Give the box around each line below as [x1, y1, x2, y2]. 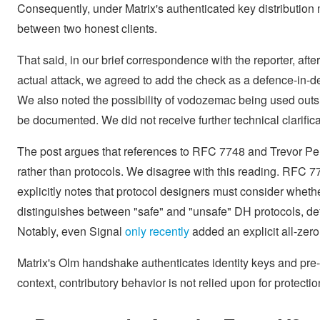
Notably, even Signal [17, 223, 125, 239]
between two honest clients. [17, 20, 157, 36]
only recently [125, 223, 189, 239]
